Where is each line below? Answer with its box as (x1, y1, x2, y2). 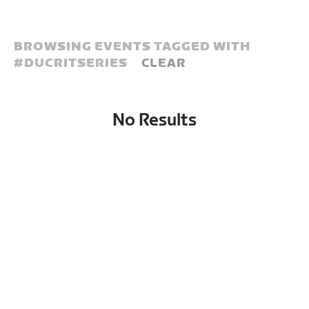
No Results (112, 110, 197, 130)
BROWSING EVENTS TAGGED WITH (14, 39, 251, 54)
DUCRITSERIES (24, 56, 128, 70)
